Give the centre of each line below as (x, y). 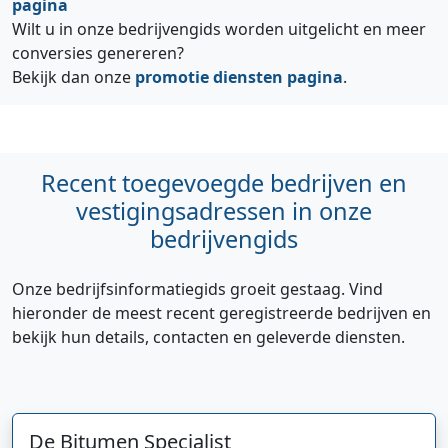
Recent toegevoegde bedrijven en (224, 183)
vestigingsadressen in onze (224, 211)
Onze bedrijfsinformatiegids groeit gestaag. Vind (197, 289)
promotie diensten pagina (239, 77)
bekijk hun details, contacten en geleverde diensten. (208, 337)
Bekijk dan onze (73, 77)
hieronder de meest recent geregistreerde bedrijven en (221, 313)
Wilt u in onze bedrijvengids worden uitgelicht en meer (219, 29)
